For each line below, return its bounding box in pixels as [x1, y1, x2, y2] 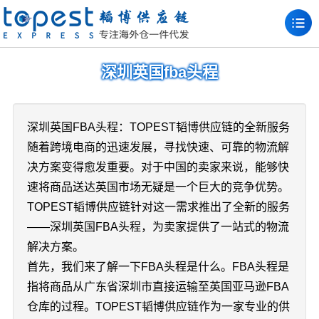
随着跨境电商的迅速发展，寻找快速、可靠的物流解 [26, 141, 289, 153]
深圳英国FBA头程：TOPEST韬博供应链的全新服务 [26, 121, 290, 133]
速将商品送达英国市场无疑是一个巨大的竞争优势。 [26, 181, 289, 193]
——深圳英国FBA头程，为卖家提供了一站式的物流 [26, 221, 289, 233]
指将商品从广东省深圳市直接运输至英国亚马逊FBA [26, 281, 289, 293]
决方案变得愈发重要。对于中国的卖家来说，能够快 [26, 161, 289, 173]
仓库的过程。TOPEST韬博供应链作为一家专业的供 [26, 300, 290, 313]
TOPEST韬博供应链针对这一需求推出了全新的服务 [26, 201, 290, 213]
